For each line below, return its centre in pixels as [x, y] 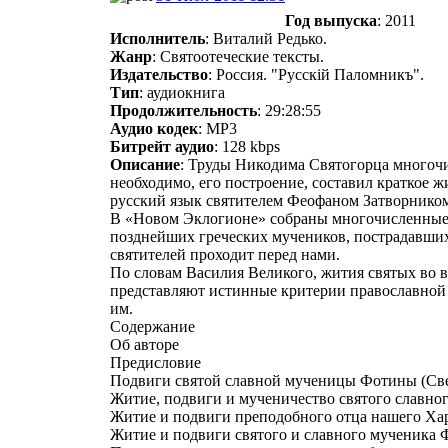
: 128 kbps [247, 146]
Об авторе [144, 344]
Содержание [152, 326]
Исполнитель [157, 38]
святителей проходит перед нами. [225, 254]
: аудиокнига [182, 92]
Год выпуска [331, 20]
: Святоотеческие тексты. [238, 56]
